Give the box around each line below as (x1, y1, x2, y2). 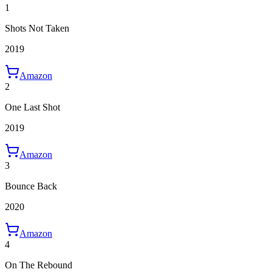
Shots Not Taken (5, 22, 69, 33)
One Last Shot (5, 101, 60, 112)
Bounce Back (5, 180, 57, 191)
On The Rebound (5, 259, 72, 270)
